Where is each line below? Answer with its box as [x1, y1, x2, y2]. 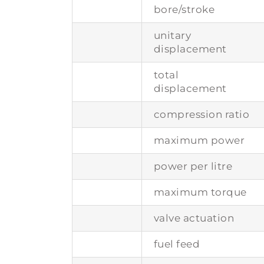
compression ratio [153, 108, 250, 120]
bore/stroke [153, 3, 215, 15]
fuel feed [153, 237, 200, 250]
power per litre [153, 160, 233, 172]
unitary [153, 29, 192, 41]
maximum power [153, 134, 245, 146]
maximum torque [153, 186, 247, 198]
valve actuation [153, 212, 235, 224]
